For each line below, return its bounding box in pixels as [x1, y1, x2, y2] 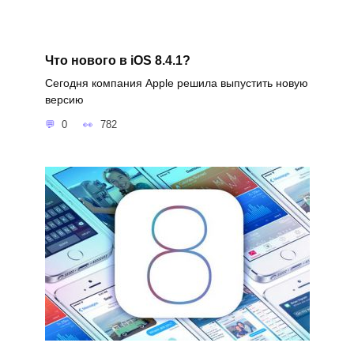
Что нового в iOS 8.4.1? [44, 53, 190, 67]
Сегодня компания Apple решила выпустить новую [44, 76, 308, 89]
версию [44, 92, 84, 106]
